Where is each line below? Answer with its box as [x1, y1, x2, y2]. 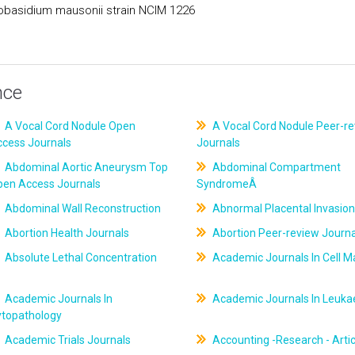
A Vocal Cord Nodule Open [2, 120, 136, 132]
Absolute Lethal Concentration [2, 251, 158, 264]
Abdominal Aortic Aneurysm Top [2, 161, 169, 174]
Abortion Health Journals [2, 227, 130, 239]
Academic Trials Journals [2, 334, 132, 346]
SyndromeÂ [196, 177, 259, 190]
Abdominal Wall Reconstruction [2, 202, 162, 215]
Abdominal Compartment [209, 161, 341, 174]
